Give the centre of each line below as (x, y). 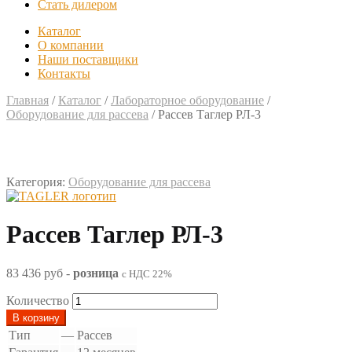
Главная (27, 100)
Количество (38, 300)
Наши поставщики (88, 59)
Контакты (64, 73)
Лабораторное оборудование (187, 100)
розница (96, 273)
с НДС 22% (147, 273)
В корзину (36, 317)
